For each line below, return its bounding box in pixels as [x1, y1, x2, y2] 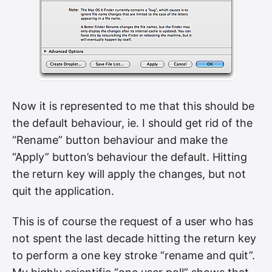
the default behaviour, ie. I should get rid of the [12, 117, 253, 130]
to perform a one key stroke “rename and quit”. [12, 248, 255, 262]
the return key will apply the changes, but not [12, 168, 246, 181]
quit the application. [12, 185, 114, 198]
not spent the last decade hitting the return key [12, 231, 256, 245]
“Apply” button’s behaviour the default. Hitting [12, 151, 247, 164]
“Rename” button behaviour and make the [12, 134, 228, 147]
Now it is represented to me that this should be [12, 100, 254, 113]
